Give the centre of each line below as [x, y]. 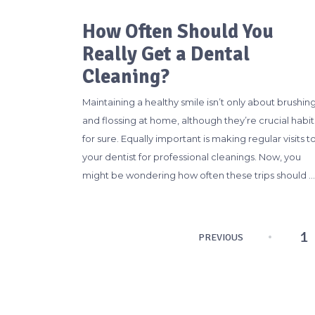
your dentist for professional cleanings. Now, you [192, 156]
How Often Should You [178, 31]
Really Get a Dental [166, 54]
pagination [136, 272]
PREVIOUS [220, 237]
